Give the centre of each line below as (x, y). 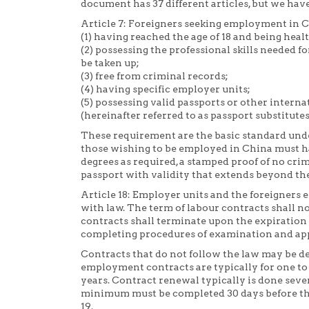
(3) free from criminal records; (154, 76)
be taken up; (110, 63)
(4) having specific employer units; (166, 89)
